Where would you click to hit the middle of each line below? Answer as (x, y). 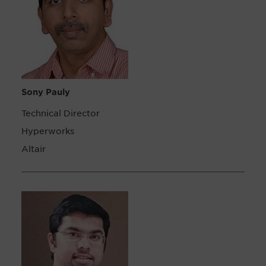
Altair (34, 149)
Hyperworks (48, 131)
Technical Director (61, 113)
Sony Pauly (46, 92)
